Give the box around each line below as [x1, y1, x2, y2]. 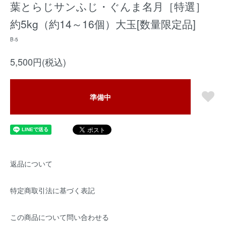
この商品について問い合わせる [10, 212, 109, 222]
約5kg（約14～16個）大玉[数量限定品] [10, 16, 196, 31]
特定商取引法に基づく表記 [10, 185, 95, 195]
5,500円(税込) [10, 55, 66, 68]
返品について [10, 158, 52, 168]
